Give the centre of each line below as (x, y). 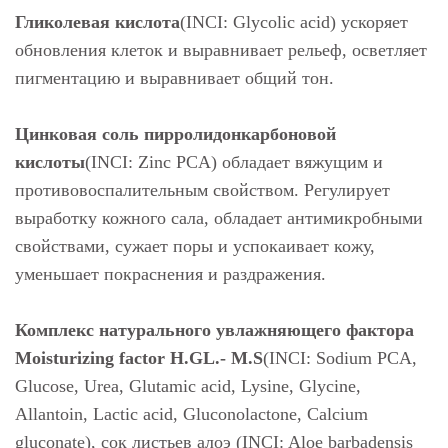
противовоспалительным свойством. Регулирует (202, 190)
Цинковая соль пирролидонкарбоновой (175, 134)
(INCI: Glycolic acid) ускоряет (294, 22)
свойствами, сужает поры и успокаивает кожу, (195, 246)
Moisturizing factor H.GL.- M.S (139, 358)
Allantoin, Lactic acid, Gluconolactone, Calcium (191, 414)
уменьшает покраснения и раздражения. (170, 274)
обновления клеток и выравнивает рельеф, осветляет (221, 50)
